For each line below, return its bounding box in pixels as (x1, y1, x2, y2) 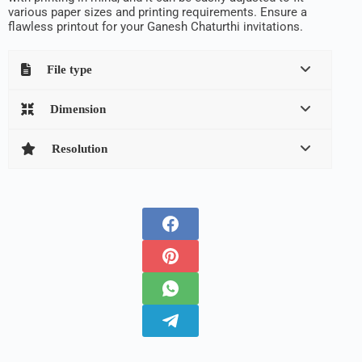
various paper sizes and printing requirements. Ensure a (8, 4, 307, 19)
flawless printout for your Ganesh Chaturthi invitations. (8, 19, 303, 34)
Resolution (52, 141, 107, 155)
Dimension (50, 102, 106, 116)
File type (47, 62, 92, 76)
